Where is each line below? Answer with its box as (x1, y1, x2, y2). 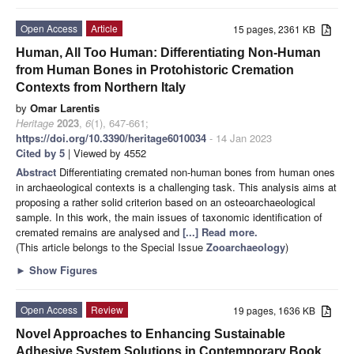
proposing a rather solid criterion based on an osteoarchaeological (16, 194, 315, 209)
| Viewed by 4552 (65, 145, 146, 160)
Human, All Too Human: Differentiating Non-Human (16, 45, 321, 59)
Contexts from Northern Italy (16, 80, 186, 94)
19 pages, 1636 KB (233, 303, 322, 317)
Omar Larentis (30, 100, 100, 115)
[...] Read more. (183, 224, 258, 239)
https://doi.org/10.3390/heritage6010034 (16, 130, 206, 145)
